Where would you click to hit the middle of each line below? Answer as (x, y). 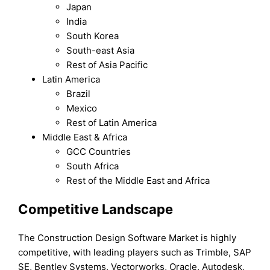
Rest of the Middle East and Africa (138, 180)
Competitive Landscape (96, 209)
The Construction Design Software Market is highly (127, 238)
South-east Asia (101, 50)
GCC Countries (99, 151)
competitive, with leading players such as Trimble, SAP (135, 253)
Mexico (82, 108)
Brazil (79, 93)
